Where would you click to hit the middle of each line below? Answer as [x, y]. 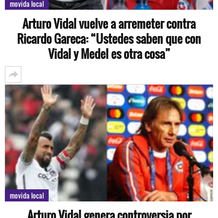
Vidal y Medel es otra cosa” [109, 53]
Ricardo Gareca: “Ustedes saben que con [109, 38]
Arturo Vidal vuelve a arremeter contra [109, 23]
